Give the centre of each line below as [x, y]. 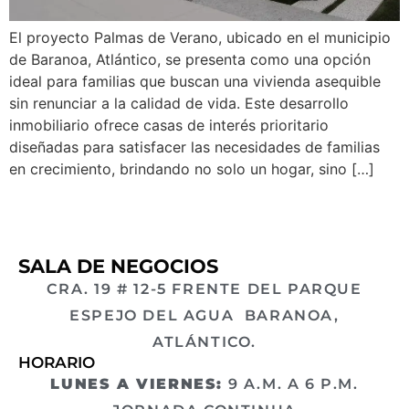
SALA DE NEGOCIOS [118, 266]
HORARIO [57, 362]
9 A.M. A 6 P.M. [291, 384]
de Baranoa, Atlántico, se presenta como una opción [190, 59]
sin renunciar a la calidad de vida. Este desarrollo [179, 103]
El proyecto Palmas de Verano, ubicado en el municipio [200, 37]
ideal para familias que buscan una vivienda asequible [195, 81]
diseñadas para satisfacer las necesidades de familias [194, 147]
